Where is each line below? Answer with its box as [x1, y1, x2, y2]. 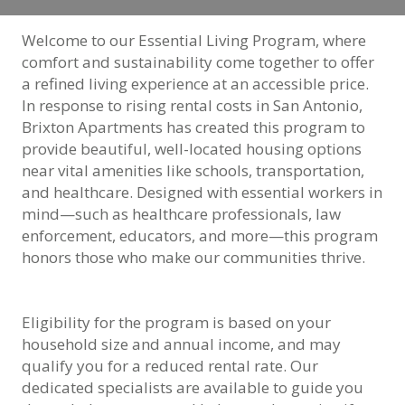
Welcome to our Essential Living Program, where [22, 29, 366, 51]
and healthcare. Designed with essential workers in [22, 181, 382, 202]
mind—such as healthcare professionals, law [22, 202, 341, 224]
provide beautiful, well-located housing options [22, 137, 362, 159]
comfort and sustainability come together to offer [22, 51, 374, 72]
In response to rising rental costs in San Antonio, [22, 94, 363, 116]
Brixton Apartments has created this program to [22, 116, 365, 137]
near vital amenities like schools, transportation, [22, 159, 364, 181]
